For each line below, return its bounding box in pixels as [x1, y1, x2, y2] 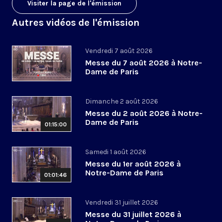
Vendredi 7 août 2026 [85, 47, 153, 55]
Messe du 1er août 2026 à [85, 159, 181, 169]
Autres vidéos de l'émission [12, 17, 140, 29]
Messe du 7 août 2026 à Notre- [85, 58, 202, 68]
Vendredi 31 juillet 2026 [85, 198, 158, 207]
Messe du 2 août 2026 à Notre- [85, 109, 203, 118]
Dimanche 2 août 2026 [85, 97, 158, 106]
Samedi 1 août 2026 [85, 148, 146, 157]
